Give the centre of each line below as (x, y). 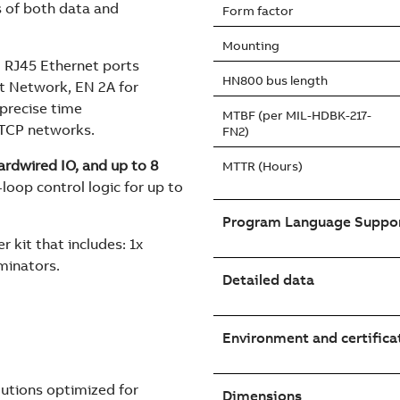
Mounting (251, 46)
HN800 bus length (275, 80)
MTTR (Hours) (262, 166)
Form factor (258, 11)
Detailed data (268, 279)
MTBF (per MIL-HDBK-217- (297, 115)
